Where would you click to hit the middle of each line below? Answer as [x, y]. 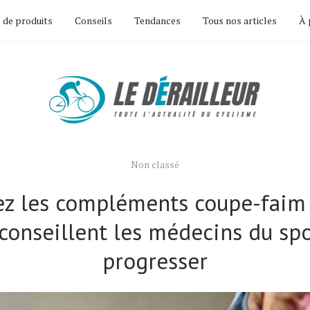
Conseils [93, 20]
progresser [155, 261]
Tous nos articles [240, 20]
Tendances [157, 20]
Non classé [155, 164]
